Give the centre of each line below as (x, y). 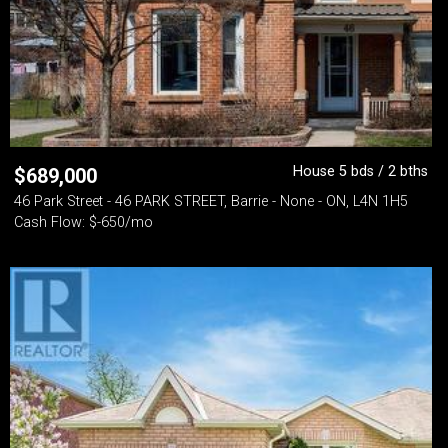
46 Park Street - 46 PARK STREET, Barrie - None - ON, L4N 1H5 (211, 201)
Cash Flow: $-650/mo (83, 222)
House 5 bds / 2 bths (360, 171)
